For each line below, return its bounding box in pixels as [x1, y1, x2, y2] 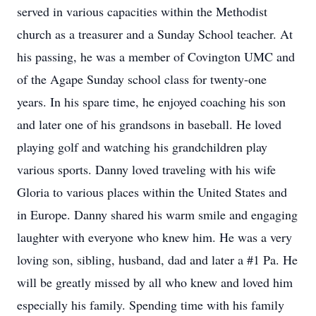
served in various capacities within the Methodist [17, 3, 267, 20]
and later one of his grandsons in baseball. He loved [17, 116, 281, 133]
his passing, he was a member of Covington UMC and [17, 48, 295, 65]
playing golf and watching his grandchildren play [17, 138, 267, 155]
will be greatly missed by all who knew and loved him [17, 274, 293, 291]
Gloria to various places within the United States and [17, 183, 287, 200]
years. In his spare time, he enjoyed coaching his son [17, 93, 286, 110]
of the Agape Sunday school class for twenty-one [17, 71, 267, 87]
